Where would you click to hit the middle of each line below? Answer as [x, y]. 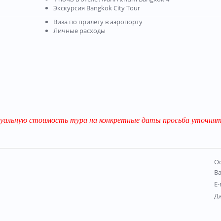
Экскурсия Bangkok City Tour [97, 8]
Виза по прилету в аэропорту [98, 22]
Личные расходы [79, 31]
